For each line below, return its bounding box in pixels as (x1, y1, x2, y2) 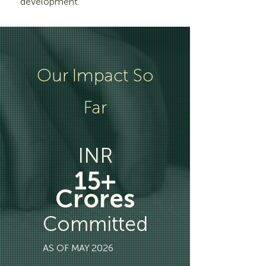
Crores (55, 184, 135, 214)
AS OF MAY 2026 (43, 242, 113, 254)
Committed (42, 212, 148, 236)
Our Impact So (36, 65, 154, 86)
